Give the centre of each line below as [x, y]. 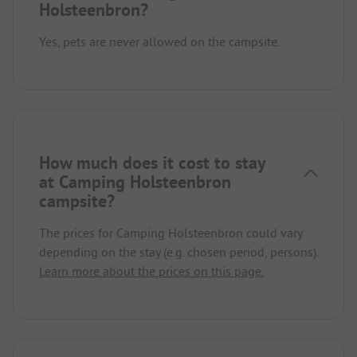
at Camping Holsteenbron [135, 182]
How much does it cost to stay [152, 163]
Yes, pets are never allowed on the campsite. [159, 42]
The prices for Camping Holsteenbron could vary [171, 233]
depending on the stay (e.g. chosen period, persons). [178, 252]
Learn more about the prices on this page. [151, 271]
